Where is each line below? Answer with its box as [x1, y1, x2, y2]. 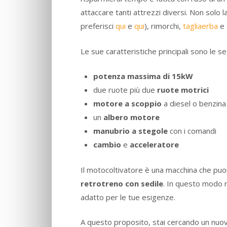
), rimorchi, [144, 21, 183, 31]
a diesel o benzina [161, 98, 226, 109]
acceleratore [129, 139, 179, 150]
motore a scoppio [93, 98, 162, 109]
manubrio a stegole [93, 126, 168, 136]
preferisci [81, 21, 116, 31]
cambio [93, 139, 121, 150]
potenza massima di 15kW [93, 71, 193, 82]
